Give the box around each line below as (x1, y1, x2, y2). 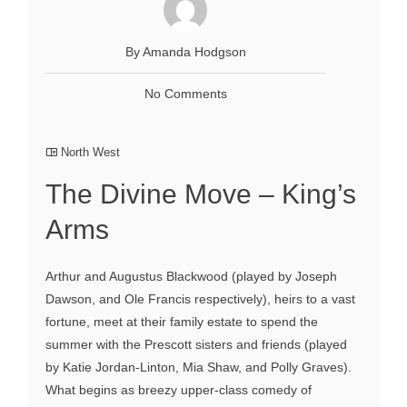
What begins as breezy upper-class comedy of (45, 382, 312, 397)
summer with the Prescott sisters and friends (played (45, 336, 347, 352)
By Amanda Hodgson (124, 44, 246, 59)
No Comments (144, 85, 227, 101)
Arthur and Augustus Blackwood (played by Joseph (45, 268, 337, 283)
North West (61, 144, 120, 159)
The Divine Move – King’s (45, 178, 356, 209)
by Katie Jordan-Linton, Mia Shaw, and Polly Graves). (45, 359, 352, 374)
